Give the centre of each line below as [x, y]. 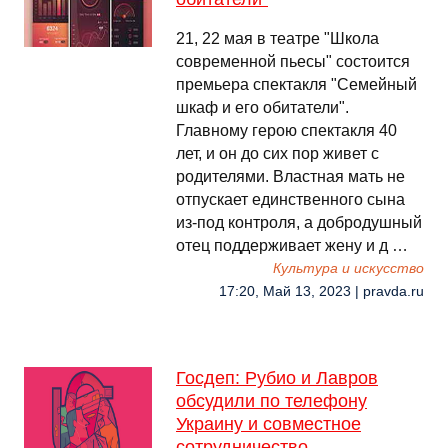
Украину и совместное [268, 424]
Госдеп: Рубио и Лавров [277, 378]
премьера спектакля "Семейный [296, 84]
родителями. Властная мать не [290, 176]
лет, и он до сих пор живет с [277, 153]
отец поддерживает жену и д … [292, 245]
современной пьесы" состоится [293, 61]
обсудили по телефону [271, 401]
